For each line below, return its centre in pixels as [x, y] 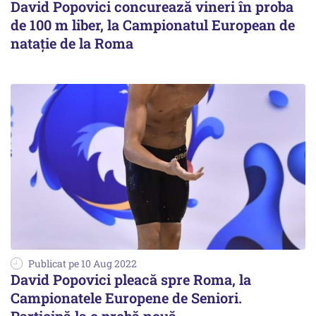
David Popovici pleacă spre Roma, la [131, 280]
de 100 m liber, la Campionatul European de [153, 25]
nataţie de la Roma [72, 43]
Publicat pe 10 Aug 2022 [83, 264]
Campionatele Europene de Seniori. [126, 298]
